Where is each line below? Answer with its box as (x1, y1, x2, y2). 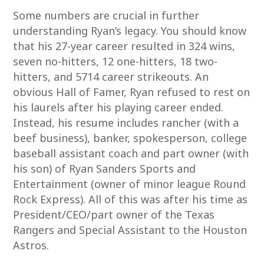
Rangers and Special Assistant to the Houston (13, 223, 247, 237)
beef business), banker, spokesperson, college (13, 131, 247, 145)
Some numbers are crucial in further (13, 8, 200, 22)
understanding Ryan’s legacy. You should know (13, 24, 247, 38)
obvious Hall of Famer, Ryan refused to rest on (13, 85, 250, 99)
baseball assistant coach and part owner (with (13, 146, 249, 160)
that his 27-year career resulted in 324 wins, (13, 39, 236, 53)
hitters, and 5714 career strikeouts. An (13, 70, 209, 84)
